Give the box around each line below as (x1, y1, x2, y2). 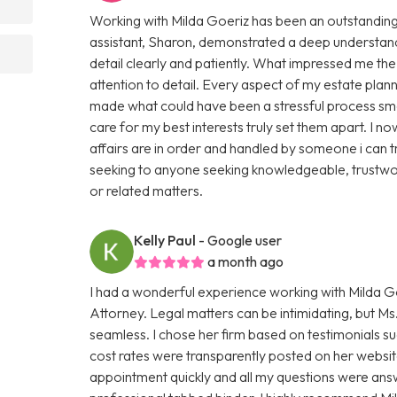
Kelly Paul (134, 230, 197, 249)
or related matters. (90, 181, 204, 199)
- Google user (198, 230, 283, 249)
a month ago (207, 252, 284, 270)
